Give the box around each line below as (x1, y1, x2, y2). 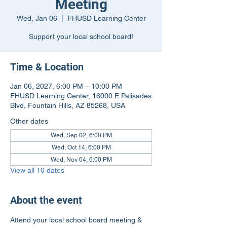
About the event (10, 194, 82, 206)
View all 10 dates (10, 166, 64, 174)
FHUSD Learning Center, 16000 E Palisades (10, 92, 152, 100)
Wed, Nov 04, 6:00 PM (50, 156, 112, 163)
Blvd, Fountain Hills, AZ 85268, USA (10, 101, 125, 109)
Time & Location (10, 61, 84, 73)
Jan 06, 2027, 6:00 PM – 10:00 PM (10, 82, 122, 90)
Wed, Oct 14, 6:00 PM (51, 144, 111, 151)
